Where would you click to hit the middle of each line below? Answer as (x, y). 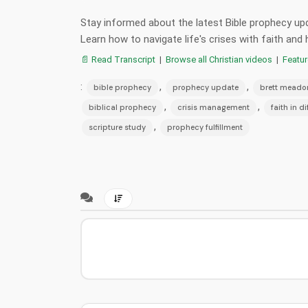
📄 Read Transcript (118, 59)
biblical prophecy (122, 107)
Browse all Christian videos (219, 59)
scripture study (117, 127)
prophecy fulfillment (205, 127)
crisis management (213, 107)
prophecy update (206, 87)
